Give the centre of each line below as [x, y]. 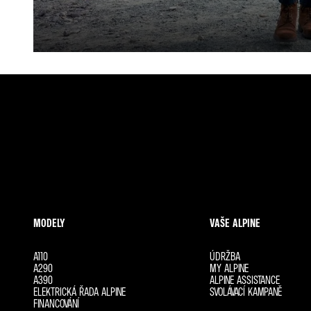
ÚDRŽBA [225, 256]
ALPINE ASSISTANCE [244, 280]
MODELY [49, 223]
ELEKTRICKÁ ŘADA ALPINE [79, 292]
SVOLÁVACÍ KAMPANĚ [245, 292]
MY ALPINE [229, 268]
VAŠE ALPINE [235, 223]
